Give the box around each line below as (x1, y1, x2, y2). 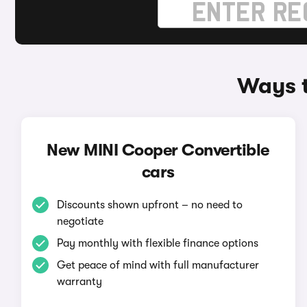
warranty (56, 275, 102, 288)
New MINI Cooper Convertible (47, 140, 269, 160)
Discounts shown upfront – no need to (56, 199, 243, 211)
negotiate (56, 215, 103, 228)
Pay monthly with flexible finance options (56, 237, 258, 249)
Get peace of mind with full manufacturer (56, 259, 259, 271)
